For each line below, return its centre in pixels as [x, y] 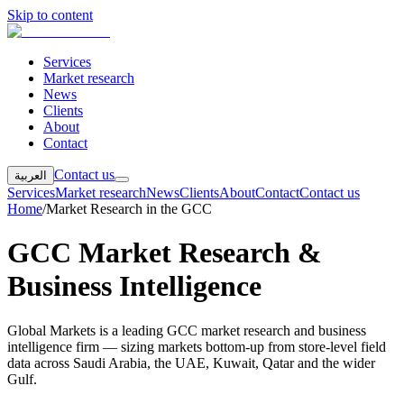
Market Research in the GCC [129, 209]
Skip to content [50, 15]
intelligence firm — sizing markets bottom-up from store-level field [197, 346]
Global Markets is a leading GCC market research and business [187, 330]
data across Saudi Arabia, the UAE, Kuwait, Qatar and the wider [191, 363]
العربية [31, 175]
